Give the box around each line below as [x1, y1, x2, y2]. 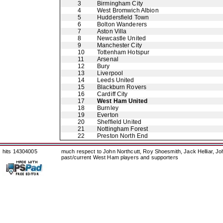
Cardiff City [97, 91, 128, 98]
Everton [97, 111, 118, 118]
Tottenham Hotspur [97, 49, 150, 56]
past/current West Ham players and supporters [61, 154, 178, 160]
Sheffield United [97, 118, 142, 125]
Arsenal [97, 56, 118, 63]
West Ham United [97, 98, 147, 105]
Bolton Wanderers [97, 21, 147, 28]
